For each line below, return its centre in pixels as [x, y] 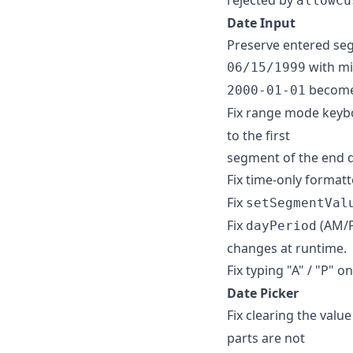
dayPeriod [281, 225]
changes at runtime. [287, 248]
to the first [258, 135]
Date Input [261, 22]
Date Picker [263, 293]
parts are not [266, 338]
